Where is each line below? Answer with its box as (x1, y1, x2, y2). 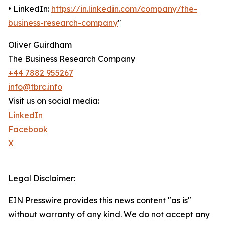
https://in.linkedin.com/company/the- (51, 4, 197, 14)
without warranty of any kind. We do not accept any (8, 209, 210, 220)
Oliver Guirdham (8, 40, 72, 50)
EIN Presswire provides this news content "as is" (8, 195, 191, 206)
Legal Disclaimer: (8, 173, 75, 184)
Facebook (8, 124, 48, 135)
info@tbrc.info (8, 82, 62, 92)
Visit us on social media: (8, 96, 99, 106)
